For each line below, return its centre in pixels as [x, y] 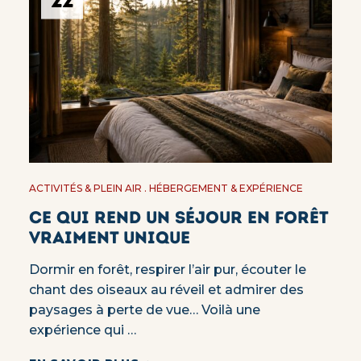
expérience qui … [82, 330]
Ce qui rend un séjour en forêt [178, 218]
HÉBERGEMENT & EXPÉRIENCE [226, 189]
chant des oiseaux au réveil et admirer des [166, 290]
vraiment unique [109, 238]
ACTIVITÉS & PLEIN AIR [85, 189]
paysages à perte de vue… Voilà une [144, 310]
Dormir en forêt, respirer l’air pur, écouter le [167, 270]
